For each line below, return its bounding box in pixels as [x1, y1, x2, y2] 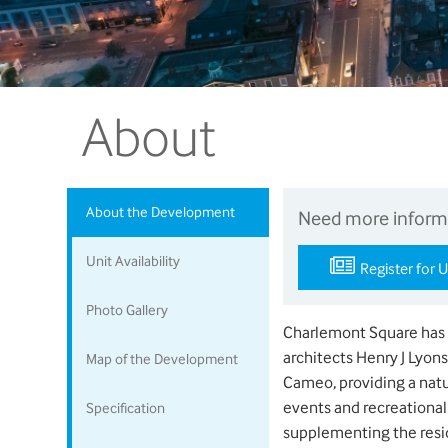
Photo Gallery [86, 302, 169, 318]
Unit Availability [86, 253, 181, 269]
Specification [86, 400, 166, 416]
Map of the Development [86, 351, 239, 367]
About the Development [86, 204, 236, 220]
